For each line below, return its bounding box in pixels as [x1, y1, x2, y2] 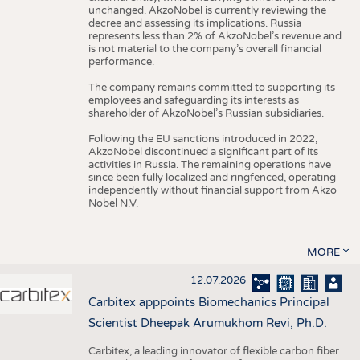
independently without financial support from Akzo [88, 183, 337, 197]
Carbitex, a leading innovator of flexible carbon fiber [88, 345, 339, 358]
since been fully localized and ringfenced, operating [88, 170, 336, 184]
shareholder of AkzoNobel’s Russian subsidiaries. [88, 106, 324, 120]
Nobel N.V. [88, 196, 138, 210]
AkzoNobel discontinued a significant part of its [88, 145, 318, 158]
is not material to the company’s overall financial [88, 42, 321, 55]
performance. [88, 55, 154, 68]
